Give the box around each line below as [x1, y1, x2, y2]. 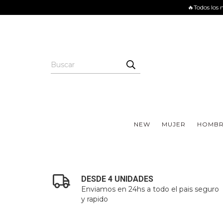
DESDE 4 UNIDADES [81, 174, 154, 184]
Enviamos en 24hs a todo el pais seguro [81, 185, 220, 194]
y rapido [81, 195, 109, 204]
